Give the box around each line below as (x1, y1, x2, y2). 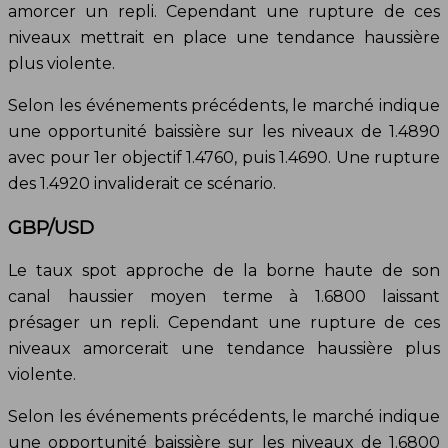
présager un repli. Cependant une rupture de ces (8, 312, 440, 332)
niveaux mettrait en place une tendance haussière (8, 28, 440, 48)
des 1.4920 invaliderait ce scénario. (8, 174, 276, 194)
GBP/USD (8, 215, 94, 239)
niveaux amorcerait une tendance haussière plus (8, 338, 440, 358)
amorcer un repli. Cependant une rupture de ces (8, 2, 440, 22)
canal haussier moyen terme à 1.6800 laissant (8, 286, 440, 306)
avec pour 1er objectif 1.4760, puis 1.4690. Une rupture (8, 148, 440, 168)
